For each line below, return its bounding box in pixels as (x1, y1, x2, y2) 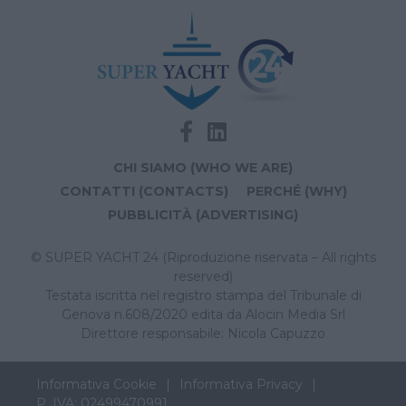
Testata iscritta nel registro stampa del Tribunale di (44, 287, 362, 304)
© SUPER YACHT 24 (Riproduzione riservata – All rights (30, 249, 376, 266)
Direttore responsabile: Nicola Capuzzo (81, 325, 325, 342)
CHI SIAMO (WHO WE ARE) (113, 159, 293, 176)
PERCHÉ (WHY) (246, 183, 347, 199)
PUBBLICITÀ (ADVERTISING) (108, 207, 298, 223)
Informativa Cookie (36, 376, 157, 392)
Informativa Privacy (179, 376, 303, 392)
